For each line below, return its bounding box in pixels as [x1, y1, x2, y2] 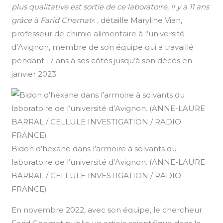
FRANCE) [11, 184, 47, 194]
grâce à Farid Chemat [11, 15, 92, 25]
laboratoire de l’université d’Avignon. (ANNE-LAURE [11, 157, 206, 167]
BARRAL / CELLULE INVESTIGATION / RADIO [11, 170, 182, 180]
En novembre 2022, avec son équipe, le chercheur [11, 205, 203, 215]
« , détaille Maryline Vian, [92, 15, 183, 25]
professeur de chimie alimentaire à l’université [11, 28, 185, 38]
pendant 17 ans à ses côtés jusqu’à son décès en [11, 55, 193, 65]
